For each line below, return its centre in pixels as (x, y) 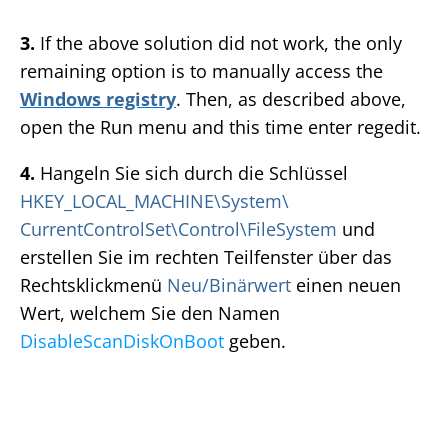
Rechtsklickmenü (93, 285)
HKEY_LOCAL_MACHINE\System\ (154, 201)
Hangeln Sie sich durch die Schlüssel (191, 173)
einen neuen (346, 285)
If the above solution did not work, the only (218, 43)
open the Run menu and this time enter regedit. (220, 127)
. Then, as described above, (291, 99)
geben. (255, 341)
